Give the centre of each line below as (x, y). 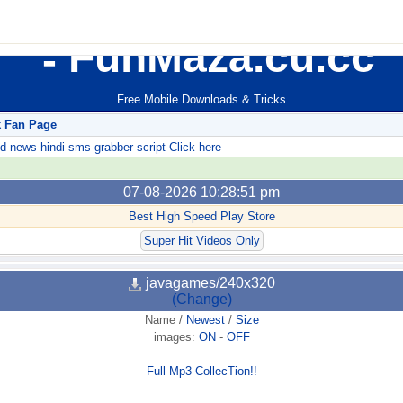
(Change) (201, 300)
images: (176, 337)
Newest (205, 320)
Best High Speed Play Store (201, 217)
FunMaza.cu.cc (216, 57)
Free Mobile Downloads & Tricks (201, 100)
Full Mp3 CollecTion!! (201, 372)
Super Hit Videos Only (201, 241)
